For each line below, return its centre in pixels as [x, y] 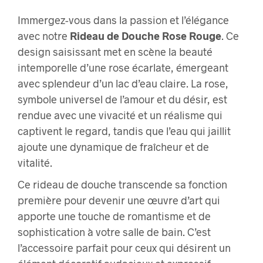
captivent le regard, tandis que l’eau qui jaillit [124, 131]
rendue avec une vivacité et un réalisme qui [120, 115]
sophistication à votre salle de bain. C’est [114, 232]
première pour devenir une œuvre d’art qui [119, 200]
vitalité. [35, 163]
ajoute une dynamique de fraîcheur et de [113, 147]
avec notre [44, 36]
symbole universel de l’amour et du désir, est [122, 100]
